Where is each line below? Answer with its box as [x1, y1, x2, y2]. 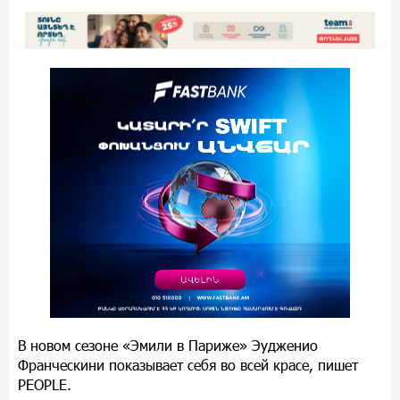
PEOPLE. [18, 375, 76, 393]
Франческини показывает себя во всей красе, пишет [18, 355, 358, 373]
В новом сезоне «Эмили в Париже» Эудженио [18, 336, 318, 354]
